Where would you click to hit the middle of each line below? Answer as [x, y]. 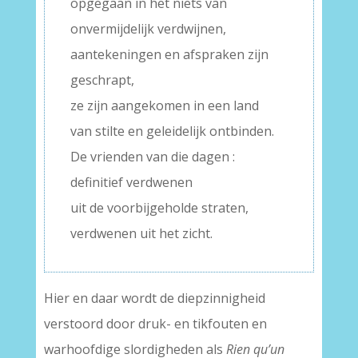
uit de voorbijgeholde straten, [159, 208]
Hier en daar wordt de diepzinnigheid [154, 298]
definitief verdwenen [131, 182]
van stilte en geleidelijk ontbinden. [172, 131]
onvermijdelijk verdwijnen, [148, 29]
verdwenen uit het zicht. [141, 233]
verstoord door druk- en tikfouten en [155, 324]
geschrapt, [102, 80]
